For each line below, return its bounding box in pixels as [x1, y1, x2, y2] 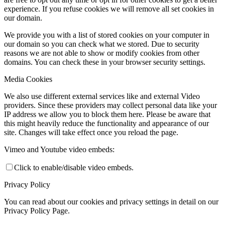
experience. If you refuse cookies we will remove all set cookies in [4, 5, 214, 14]
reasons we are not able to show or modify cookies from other [4, 49, 199, 58]
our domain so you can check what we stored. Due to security [4, 40, 199, 49]
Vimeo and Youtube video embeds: [4, 145, 115, 154]
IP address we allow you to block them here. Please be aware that [4, 110, 210, 119]
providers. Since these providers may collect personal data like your [4, 101, 217, 110]
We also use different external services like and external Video [4, 92, 200, 101]
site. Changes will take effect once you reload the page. [4, 128, 178, 137]
